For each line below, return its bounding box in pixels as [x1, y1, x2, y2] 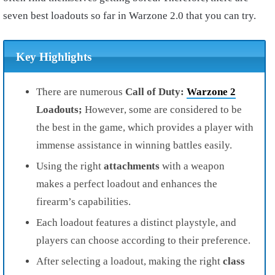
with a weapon [160, 160, 225, 172]
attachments [104, 160, 160, 172]
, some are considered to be [124, 103, 242, 115]
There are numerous [36, 85, 125, 98]
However [85, 103, 124, 115]
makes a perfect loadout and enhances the [36, 177, 217, 190]
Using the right [36, 160, 104, 172]
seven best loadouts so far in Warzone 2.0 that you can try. [3, 10, 256, 22]
